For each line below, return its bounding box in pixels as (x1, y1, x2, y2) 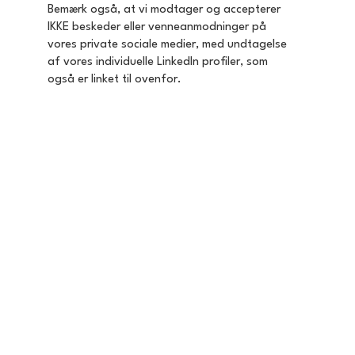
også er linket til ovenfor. (47, 74, 185, 86)
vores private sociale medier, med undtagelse (47, 39, 287, 52)
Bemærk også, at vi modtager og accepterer (47, 4, 281, 17)
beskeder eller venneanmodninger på (68, 21, 266, 34)
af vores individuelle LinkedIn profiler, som (47, 56, 268, 69)
